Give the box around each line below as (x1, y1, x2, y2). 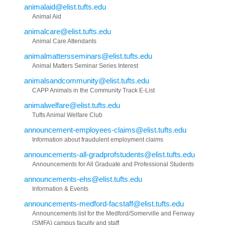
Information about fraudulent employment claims (32, 136, 163, 143)
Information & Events (32, 185, 88, 192)
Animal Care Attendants (32, 37, 96, 45)
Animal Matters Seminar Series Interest (32, 62, 138, 69)
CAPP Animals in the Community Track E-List (32, 86, 155, 94)
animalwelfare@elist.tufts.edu (24, 100, 120, 109)
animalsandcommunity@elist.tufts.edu (24, 76, 149, 85)
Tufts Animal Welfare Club (32, 111, 102, 119)
